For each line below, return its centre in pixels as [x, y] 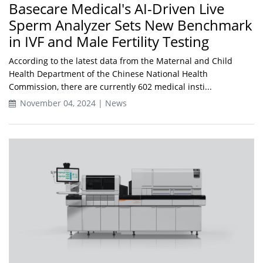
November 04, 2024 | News [72, 103]
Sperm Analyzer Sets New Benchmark [131, 25]
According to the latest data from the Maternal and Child [121, 61]
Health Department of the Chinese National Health [108, 74]
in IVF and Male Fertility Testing [109, 42]
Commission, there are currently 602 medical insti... [110, 87]
